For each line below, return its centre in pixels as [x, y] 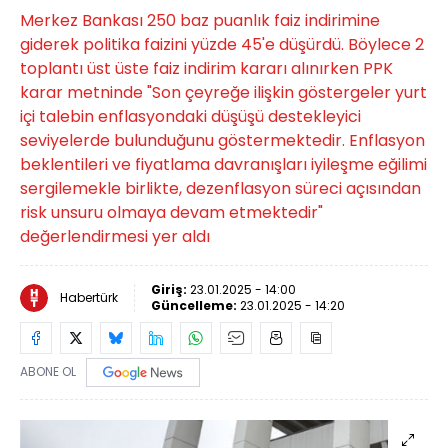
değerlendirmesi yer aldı [115, 236]
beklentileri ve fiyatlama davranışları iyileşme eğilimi [223, 164]
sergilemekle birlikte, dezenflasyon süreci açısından [220, 188]
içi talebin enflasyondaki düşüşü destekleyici [190, 116]
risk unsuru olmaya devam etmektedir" [171, 212]
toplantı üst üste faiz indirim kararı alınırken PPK [206, 68]
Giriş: [170, 289]
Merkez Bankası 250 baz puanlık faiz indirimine [200, 20]
